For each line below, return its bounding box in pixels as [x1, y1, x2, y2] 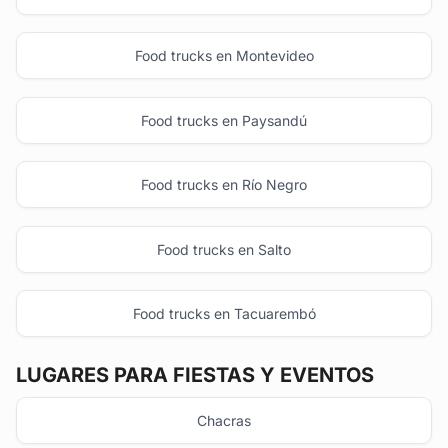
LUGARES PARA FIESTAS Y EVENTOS [16, 363, 374, 388]
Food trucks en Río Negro [141, 176, 307, 194]
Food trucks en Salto [157, 240, 291, 258]
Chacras [197, 411, 251, 429]
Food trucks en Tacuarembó [132, 305, 316, 323]
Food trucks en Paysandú [141, 111, 307, 129]
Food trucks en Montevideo [134, 47, 314, 65]
